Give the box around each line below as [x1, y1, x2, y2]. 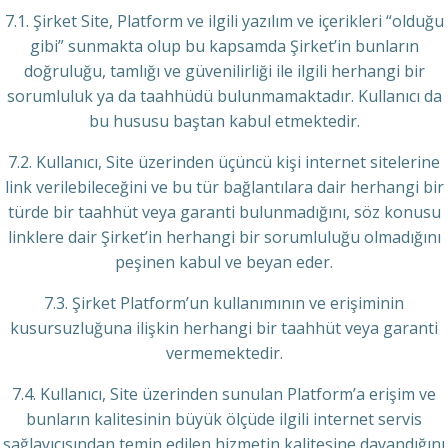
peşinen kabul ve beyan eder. [115, 251, 333, 273]
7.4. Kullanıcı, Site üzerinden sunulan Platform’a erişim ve [12, 383, 436, 405]
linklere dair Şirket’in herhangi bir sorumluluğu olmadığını [7, 226, 441, 248]
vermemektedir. [165, 342, 283, 364]
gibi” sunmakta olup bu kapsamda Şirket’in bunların [29, 35, 419, 57]
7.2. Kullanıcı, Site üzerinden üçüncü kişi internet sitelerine [8, 151, 440, 173]
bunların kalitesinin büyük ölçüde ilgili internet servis [26, 408, 422, 430]
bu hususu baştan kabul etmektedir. [88, 110, 360, 132]
